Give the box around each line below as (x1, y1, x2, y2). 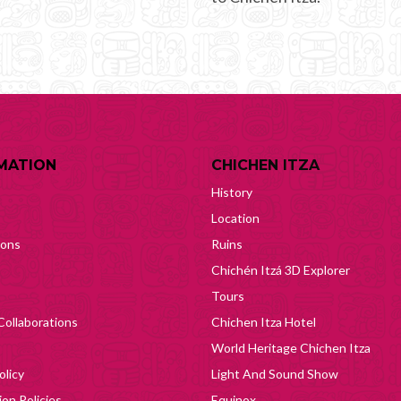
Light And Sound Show (211, 365, 338, 381)
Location (211, 209, 260, 226)
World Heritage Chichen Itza (211, 339, 371, 355)
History (211, 183, 252, 200)
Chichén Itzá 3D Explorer (211, 261, 350, 277)
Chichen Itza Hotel (211, 313, 316, 329)
